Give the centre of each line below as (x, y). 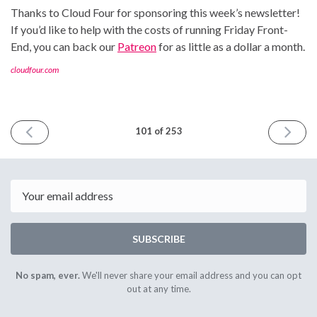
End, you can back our (64, 46)
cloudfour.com (35, 69)
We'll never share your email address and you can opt (191, 275)
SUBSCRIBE (158, 238)
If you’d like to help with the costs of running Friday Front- (149, 29)
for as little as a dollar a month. (231, 46)
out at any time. (158, 288)
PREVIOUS (57, 130)
